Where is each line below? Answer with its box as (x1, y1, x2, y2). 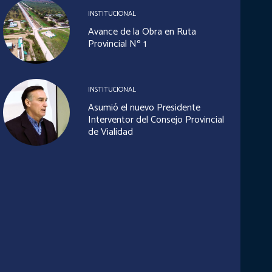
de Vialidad (87, 124, 133, 141)
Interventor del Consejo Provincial (87, 112, 224, 129)
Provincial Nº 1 (87, 35, 146, 52)
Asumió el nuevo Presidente (87, 100, 200, 117)
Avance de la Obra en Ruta (87, 23, 196, 40)
